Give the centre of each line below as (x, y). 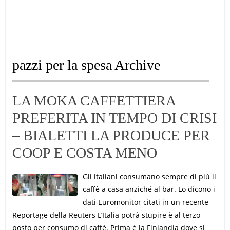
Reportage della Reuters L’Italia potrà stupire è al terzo (106, 215)
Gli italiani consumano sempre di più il (149, 176)
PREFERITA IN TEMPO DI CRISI (114, 118)
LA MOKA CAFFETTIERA (93, 100)
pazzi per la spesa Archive (86, 65)
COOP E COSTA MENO (84, 153)
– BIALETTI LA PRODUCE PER (111, 135)
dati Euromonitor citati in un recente (145, 202)
